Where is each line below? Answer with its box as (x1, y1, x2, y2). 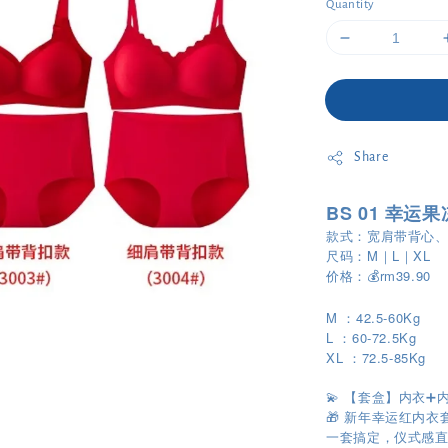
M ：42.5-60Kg (326, 308, 421, 327)
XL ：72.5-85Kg (326, 348, 426, 367)
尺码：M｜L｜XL (326, 246, 431, 265)
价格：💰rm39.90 (326, 266, 431, 285)
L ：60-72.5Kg (326, 328, 417, 347)
